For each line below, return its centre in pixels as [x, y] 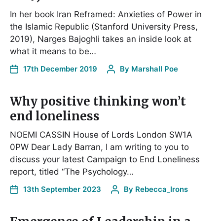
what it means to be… [53, 51]
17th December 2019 [60, 69]
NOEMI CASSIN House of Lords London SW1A [101, 134]
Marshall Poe [155, 69]
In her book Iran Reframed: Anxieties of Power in [106, 14]
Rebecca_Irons [162, 189]
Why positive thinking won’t [98, 101]
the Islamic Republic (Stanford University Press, [104, 26]
